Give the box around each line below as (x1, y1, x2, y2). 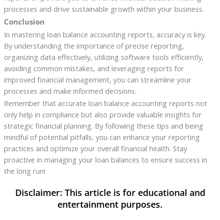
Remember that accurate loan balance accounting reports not (3, 98, 207, 109)
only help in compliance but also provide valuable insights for (3, 110, 202, 120)
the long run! (3, 166, 45, 176)
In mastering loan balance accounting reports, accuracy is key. (3, 29, 206, 39)
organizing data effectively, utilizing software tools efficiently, (3, 52, 204, 62)
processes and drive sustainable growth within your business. (3, 3, 204, 14)
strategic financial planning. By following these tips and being (3, 121, 203, 131)
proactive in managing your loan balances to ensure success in (3, 155, 207, 165)
